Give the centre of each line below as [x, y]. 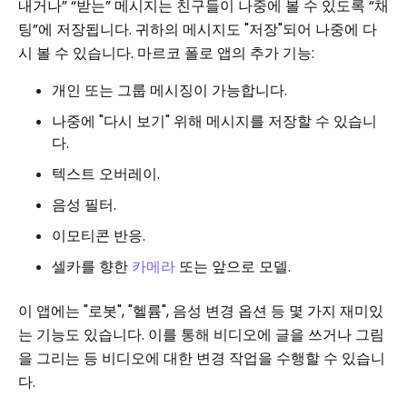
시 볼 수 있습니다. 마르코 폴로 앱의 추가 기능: [166, 53]
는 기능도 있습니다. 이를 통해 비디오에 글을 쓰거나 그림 [201, 335]
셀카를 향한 [92, 267]
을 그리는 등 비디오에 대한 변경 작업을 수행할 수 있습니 [202, 358]
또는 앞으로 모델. [233, 267]
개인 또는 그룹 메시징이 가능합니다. [169, 90]
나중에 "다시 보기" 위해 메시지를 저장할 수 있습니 [214, 121]
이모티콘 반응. [99, 236]
